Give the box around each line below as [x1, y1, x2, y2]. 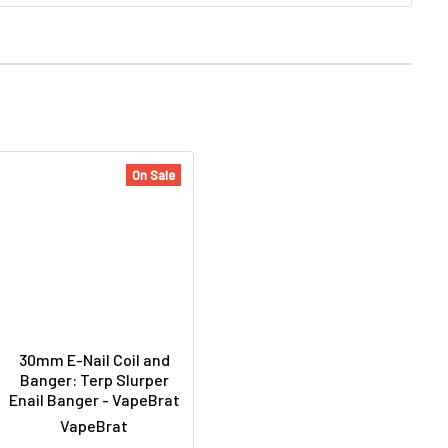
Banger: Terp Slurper [19, 370, 169, 390]
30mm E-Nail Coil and [18, 350, 170, 370]
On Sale [132, 167, 175, 184]
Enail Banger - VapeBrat [8, 390, 180, 410]
